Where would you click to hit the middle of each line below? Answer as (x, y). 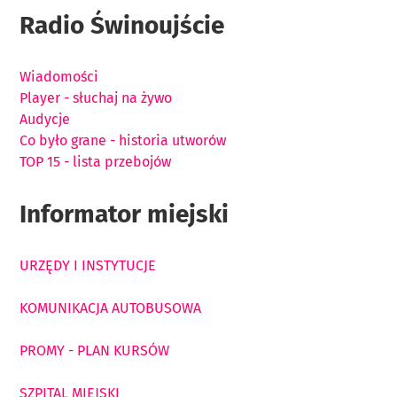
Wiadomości (59, 76)
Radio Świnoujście (122, 25)
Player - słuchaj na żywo (96, 97)
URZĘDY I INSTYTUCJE (88, 265)
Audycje (45, 119)
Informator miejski (124, 214)
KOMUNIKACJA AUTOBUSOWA (110, 307)
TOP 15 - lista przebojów (95, 161)
